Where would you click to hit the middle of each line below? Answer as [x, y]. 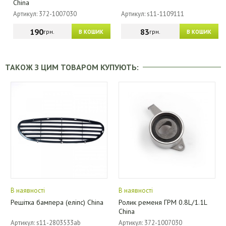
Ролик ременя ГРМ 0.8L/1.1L [162, 202]
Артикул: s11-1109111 [153, 14]
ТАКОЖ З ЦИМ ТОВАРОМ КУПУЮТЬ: [74, 67]
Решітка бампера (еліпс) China [57, 202]
